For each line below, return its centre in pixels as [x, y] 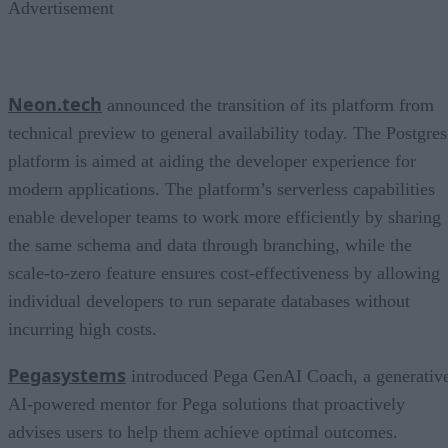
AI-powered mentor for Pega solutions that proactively [206, 403]
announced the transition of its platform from [268, 104]
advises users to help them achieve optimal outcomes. [203, 431]
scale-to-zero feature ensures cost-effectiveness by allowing [224, 272]
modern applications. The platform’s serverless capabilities [221, 188]
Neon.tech [55, 103]
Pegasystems [67, 374]
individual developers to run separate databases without [209, 300]
